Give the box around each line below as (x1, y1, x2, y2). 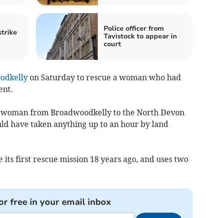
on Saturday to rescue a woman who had (27, 73, 181, 82)
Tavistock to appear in (104, 32, 177, 41)
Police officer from (104, 24, 164, 33)
